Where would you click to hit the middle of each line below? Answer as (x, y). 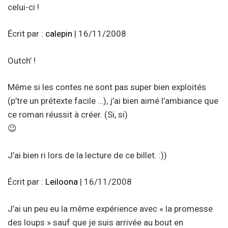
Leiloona (62, 182)
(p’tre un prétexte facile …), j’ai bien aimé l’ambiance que (113, 101)
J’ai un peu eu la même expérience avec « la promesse (110, 208)
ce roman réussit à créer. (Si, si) (68, 115)
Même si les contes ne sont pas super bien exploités (107, 87)
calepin (59, 34)
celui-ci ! (23, 7)
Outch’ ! (22, 60)
